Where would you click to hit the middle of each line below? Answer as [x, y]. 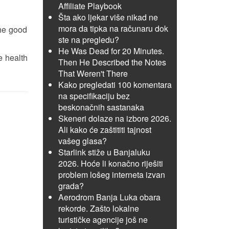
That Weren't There [93, 73]
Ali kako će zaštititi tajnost [105, 130]
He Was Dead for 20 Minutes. [111, 51]
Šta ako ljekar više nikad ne [108, 17]
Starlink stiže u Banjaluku [104, 152]
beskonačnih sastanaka [101, 107]
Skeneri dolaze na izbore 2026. [114, 118]
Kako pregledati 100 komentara [115, 85]
